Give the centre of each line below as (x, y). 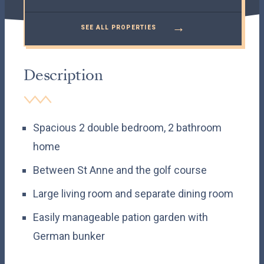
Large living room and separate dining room (133, 194)
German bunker (69, 236)
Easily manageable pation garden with (121, 217)
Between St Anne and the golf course (120, 170)
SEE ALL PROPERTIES (119, 27)
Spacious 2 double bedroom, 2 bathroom (127, 128)
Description (63, 75)
